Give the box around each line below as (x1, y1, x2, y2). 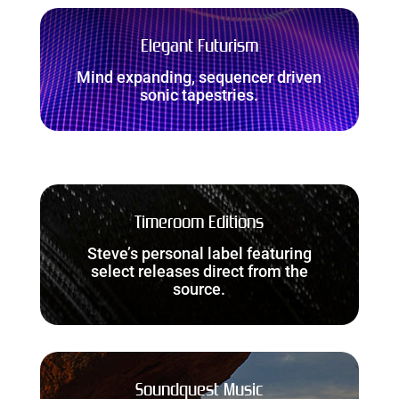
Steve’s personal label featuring (86, 243, 312, 263)
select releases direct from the (90, 261, 308, 281)
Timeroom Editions (134, 214, 265, 232)
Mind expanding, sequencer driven (77, 67, 322, 86)
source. (173, 279, 226, 298)
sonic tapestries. (140, 85, 259, 104)
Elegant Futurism (140, 37, 258, 56)
